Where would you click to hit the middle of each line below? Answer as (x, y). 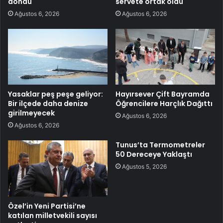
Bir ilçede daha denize (48, 104)
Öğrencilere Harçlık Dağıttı (164, 104)
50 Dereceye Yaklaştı (154, 155)
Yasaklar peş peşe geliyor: (56, 94)
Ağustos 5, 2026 (144, 167)
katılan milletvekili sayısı (53, 216)
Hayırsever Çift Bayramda (163, 94)
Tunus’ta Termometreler (160, 145)
